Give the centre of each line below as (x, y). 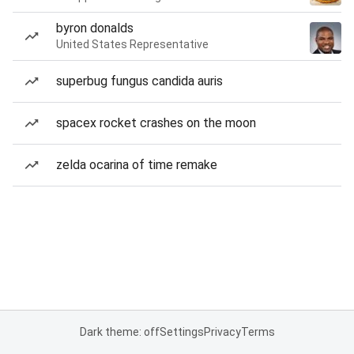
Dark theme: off (119, 332)
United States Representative (132, 44)
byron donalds (95, 28)
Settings (181, 332)
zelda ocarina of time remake (137, 165)
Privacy (222, 332)
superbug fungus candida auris (139, 81)
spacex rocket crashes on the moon (156, 123)
